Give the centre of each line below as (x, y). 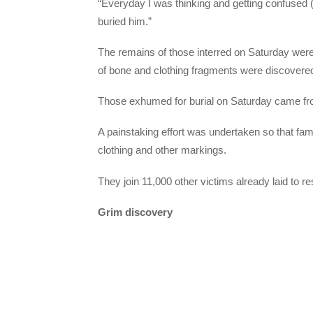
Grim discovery (135, 212)
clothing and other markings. (162, 150)
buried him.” (125, 21)
